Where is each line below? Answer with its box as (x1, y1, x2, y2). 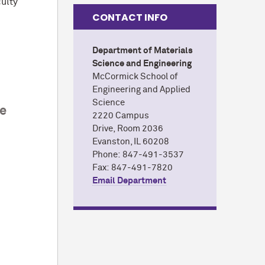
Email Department (92, 176, 167, 185)
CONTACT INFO (92, 11, 168, 25)
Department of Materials (92, 46, 193, 55)
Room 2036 (117, 124, 164, 133)
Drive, (92, 124, 118, 133)
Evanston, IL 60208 (92, 137, 170, 146)
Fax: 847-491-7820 (92, 163, 173, 172)
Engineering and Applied (92, 85, 191, 94)
